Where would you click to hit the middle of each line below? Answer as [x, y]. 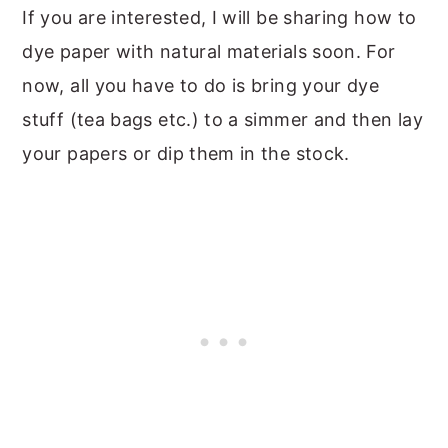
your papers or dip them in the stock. [186, 154]
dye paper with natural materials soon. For [209, 52]
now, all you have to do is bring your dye [201, 86]
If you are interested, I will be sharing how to [219, 18]
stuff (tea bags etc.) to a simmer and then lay [222, 120]
